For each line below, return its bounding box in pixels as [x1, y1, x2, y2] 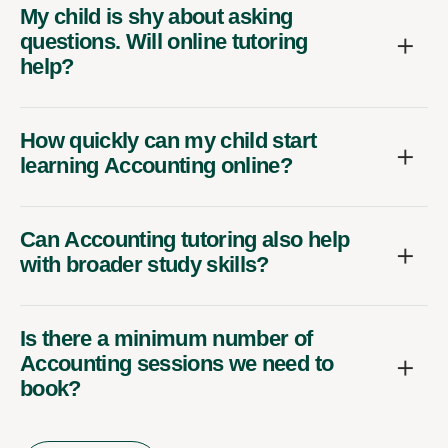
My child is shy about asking [20, 4, 293, 30]
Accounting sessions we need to [20, 351, 334, 377]
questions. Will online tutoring [20, 29, 308, 55]
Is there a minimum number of [20, 326, 313, 352]
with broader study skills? [20, 252, 269, 278]
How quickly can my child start [20, 128, 317, 154]
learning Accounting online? [20, 153, 293, 179]
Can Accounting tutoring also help [20, 227, 350, 253]
